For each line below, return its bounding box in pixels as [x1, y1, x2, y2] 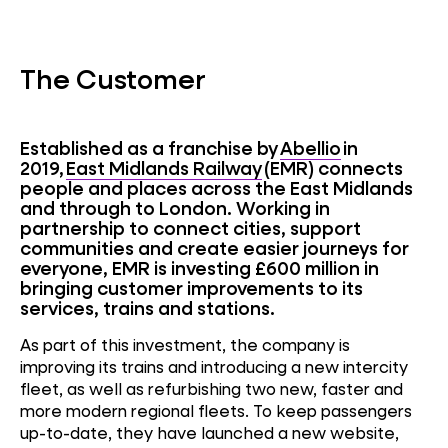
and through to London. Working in [20, 195, 330, 221]
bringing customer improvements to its [20, 275, 363, 301]
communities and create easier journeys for [20, 235, 409, 261]
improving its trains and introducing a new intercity [20, 355, 408, 377]
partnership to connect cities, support [20, 215, 361, 241]
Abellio [280, 135, 341, 161]
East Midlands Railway [66, 155, 262, 181]
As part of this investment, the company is [20, 333, 350, 355]
